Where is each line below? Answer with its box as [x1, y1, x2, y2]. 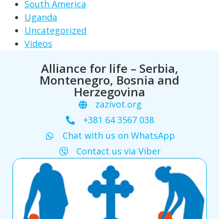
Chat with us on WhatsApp [62, 130, 175, 142]
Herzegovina [74, 84, 145, 100]
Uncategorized [24, 24, 87, 37]
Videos [24, 38, 52, 50]
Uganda [24, 11, 57, 23]
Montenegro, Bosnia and [40, 72, 179, 88]
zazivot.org [95, 98, 142, 110]
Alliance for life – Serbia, [41, 60, 178, 77]
